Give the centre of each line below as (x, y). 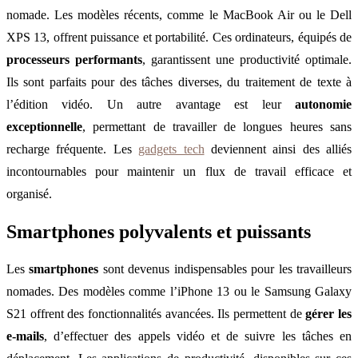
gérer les (329, 314)
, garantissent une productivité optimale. (247, 59)
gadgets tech (171, 149)
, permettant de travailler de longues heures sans (217, 126)
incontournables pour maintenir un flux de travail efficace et (179, 171)
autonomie (323, 104)
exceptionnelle (44, 126)
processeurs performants (74, 59)
